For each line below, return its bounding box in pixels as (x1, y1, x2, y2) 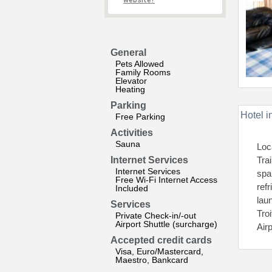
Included (115, 183, 148, 193)
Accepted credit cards (110, 235, 212, 245)
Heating (115, 84, 145, 94)
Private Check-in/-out (115, 211, 196, 220)
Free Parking (115, 112, 165, 121)
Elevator (115, 76, 147, 86)
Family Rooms (115, 67, 171, 77)
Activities (110, 127, 153, 138)
